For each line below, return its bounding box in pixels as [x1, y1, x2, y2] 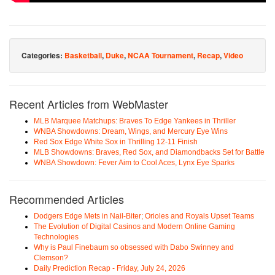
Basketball [64, 49, 102, 61]
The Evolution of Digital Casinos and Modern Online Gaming [34, 222, 235, 231]
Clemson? [34, 253, 68, 262]
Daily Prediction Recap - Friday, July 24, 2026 [34, 263, 185, 273]
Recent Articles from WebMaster [9, 95, 168, 112]
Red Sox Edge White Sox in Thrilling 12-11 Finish [34, 137, 198, 146]
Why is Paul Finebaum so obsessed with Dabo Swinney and [34, 242, 234, 252]
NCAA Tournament [128, 49, 193, 61]
